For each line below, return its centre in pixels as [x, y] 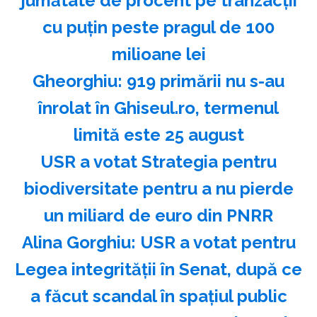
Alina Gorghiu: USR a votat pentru [158, 242]
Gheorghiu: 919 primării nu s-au [158, 81]
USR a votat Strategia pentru [158, 161]
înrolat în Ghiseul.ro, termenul [158, 108]
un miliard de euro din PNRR [158, 215]
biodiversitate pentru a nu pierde [158, 188]
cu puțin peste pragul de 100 [158, 27]
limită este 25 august [158, 134]
